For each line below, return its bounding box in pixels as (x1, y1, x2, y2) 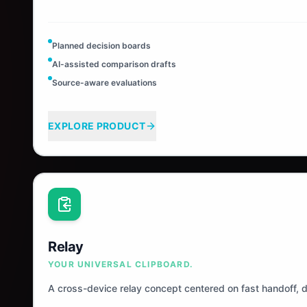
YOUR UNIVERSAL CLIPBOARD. (48, 259, 193, 269)
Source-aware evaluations (52, 77, 157, 88)
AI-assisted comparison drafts (52, 59, 176, 69)
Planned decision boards (52, 40, 151, 51)
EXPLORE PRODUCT (48, 120, 146, 132)
